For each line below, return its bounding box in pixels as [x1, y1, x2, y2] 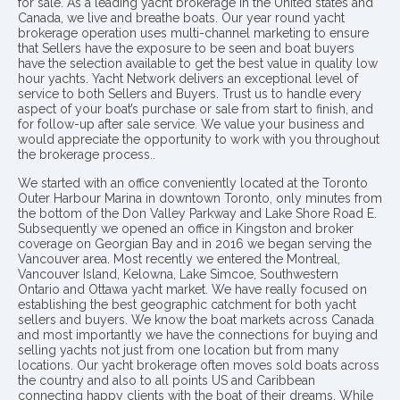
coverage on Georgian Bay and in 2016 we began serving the [18, 237, 371, 251]
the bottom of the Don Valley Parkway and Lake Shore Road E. [18, 206, 377, 221]
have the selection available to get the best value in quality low [18, 56, 378, 71]
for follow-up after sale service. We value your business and [18, 117, 364, 132]
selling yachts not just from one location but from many [18, 343, 339, 357]
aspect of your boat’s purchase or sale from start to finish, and [18, 102, 373, 117]
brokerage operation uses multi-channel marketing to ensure [18, 26, 369, 41]
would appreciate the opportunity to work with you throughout [18, 132, 379, 147]
